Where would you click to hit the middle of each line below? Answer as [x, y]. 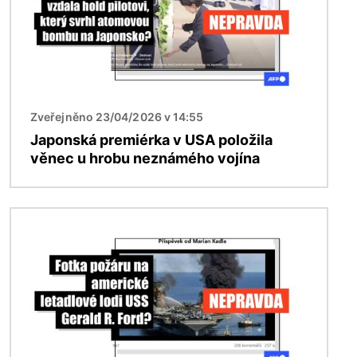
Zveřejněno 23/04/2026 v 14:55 [117, 117]
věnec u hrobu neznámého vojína [145, 159]
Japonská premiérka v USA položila [151, 140]
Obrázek [37, 218]
